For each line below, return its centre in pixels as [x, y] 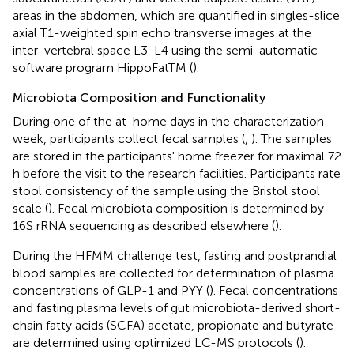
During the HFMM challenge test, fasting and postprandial [175, 255]
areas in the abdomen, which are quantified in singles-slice [176, 15]
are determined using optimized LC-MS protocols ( [156, 342]
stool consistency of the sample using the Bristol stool [166, 190]
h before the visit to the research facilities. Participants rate [177, 173]
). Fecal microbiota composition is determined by [186, 208]
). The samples [292, 138]
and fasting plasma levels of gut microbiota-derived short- [177, 307]
